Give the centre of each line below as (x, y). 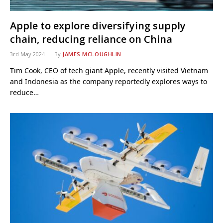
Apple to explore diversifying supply (98, 26)
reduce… (24, 92)
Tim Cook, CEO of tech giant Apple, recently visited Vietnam (109, 70)
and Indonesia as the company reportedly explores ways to (109, 81)
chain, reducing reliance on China (91, 39)
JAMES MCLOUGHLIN (92, 54)
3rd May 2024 (27, 54)
